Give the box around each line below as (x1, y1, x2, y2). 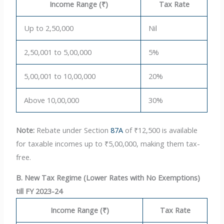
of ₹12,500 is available (123, 124, 198, 135)
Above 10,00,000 (24, 94, 79, 105)
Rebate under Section (34, 124, 111, 135)
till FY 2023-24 (16, 186, 63, 196)
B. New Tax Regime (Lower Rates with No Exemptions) (16, 172, 200, 183)
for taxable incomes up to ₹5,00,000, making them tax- (16, 138, 200, 148)
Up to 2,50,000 (24, 22, 74, 33)
